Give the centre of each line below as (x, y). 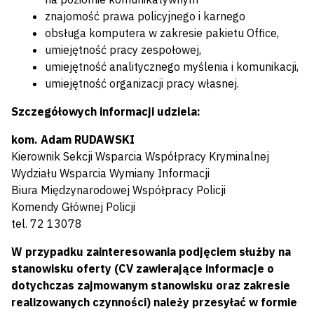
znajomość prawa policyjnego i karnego (145, 16)
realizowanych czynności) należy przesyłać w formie (154, 302)
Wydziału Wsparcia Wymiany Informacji (110, 173)
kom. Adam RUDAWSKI (73, 140)
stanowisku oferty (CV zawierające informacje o (143, 269)
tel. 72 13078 (47, 224)
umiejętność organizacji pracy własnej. (142, 84)
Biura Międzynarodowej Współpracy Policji (118, 190)
